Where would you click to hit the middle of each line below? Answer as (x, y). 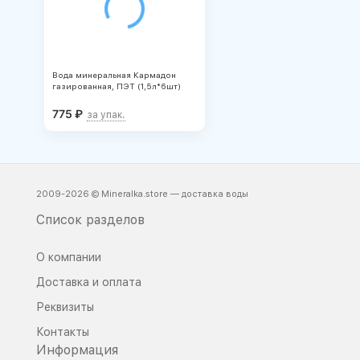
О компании (69, 257)
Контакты (63, 332)
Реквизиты (65, 307)
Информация (77, 350)
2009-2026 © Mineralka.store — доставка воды (142, 194)
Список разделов (90, 220)
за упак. (106, 115)
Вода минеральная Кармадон (114, 75)
